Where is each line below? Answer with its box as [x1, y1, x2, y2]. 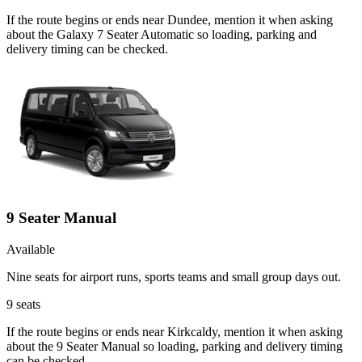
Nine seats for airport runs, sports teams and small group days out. [6, 269, 341, 284]
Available [6, 242, 55, 256]
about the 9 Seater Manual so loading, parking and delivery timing [6, 339, 343, 353]
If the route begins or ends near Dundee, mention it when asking [6, 13, 333, 27]
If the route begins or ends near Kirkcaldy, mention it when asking [6, 324, 343, 339]
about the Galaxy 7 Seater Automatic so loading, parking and [6, 27, 317, 42]
